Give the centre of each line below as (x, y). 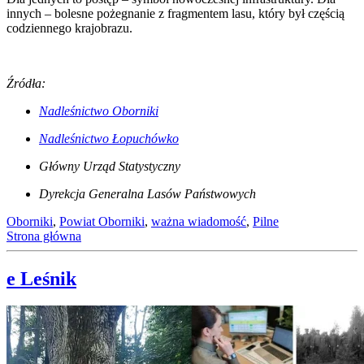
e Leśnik (41, 278)
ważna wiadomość (199, 221)
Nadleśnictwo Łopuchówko (109, 138)
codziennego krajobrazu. (69, 28)
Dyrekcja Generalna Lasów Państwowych (147, 193)
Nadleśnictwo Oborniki (99, 110)
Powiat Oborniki (102, 221)
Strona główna (44, 236)
